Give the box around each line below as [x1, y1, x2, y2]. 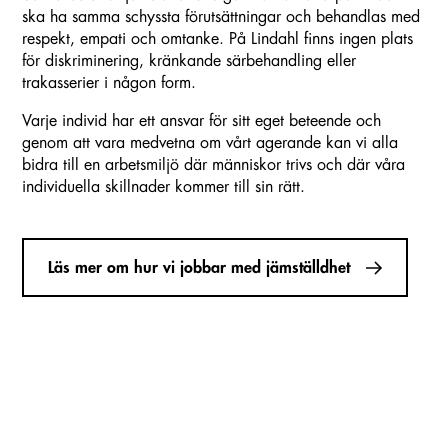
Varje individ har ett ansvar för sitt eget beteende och [22, 113, 381, 130]
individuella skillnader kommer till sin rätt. [22, 179, 305, 196]
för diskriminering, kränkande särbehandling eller [22, 53, 356, 70]
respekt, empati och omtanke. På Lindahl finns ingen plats [22, 31, 413, 48]
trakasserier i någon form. [22, 75, 196, 92]
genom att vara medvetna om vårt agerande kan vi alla [22, 135, 398, 152]
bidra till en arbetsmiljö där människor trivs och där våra [22, 157, 405, 174]
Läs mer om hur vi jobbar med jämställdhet [47, 259, 350, 276]
